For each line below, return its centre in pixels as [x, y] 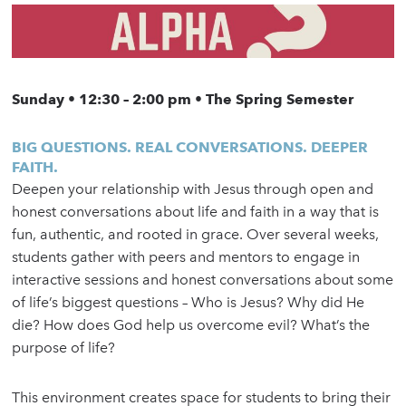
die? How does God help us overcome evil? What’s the [191, 325]
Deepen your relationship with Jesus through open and [193, 189]
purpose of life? [64, 348]
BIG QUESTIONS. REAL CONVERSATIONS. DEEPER [190, 148]
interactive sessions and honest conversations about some [203, 280]
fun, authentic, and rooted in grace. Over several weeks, [196, 235]
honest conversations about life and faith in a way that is [196, 212]
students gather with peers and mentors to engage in [186, 257]
